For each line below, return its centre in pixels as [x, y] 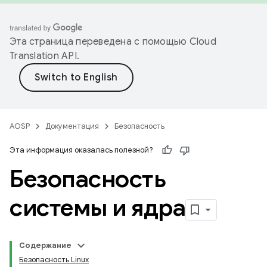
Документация [72, 126]
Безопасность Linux [54, 260]
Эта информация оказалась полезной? [81, 150]
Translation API [43, 56]
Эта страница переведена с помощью [100, 42]
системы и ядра [97, 207]
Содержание [45, 245]
